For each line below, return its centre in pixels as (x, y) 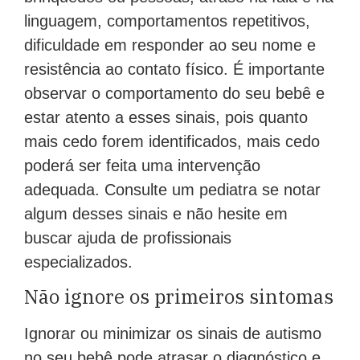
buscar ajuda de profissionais (128, 237)
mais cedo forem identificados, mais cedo (172, 141)
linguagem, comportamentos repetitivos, (167, 20)
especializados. (78, 262)
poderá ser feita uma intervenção (142, 165)
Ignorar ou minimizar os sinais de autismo (173, 333)
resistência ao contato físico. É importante (174, 69)
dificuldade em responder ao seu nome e (170, 45)
